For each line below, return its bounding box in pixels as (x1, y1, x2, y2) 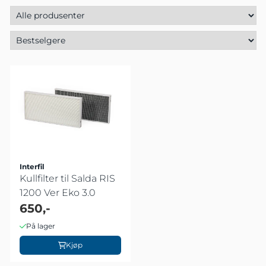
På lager (26, 221, 55, 230)
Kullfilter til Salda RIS (20, 172, 115, 184)
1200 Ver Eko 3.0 (20, 186, 96, 198)
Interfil (20, 161, 45, 171)
